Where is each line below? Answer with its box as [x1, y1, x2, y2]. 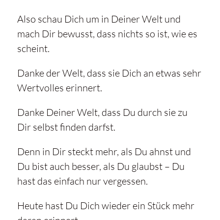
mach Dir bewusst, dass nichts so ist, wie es [17, 27, 197, 40]
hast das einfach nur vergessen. [17, 175, 148, 188]
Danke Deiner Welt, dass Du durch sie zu [17, 106, 188, 119]
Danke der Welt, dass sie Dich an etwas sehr [17, 67, 201, 80]
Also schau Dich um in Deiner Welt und [17, 13, 181, 26]
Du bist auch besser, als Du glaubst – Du [17, 160, 185, 173]
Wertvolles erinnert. [17, 82, 102, 94]
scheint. [17, 42, 50, 55]
